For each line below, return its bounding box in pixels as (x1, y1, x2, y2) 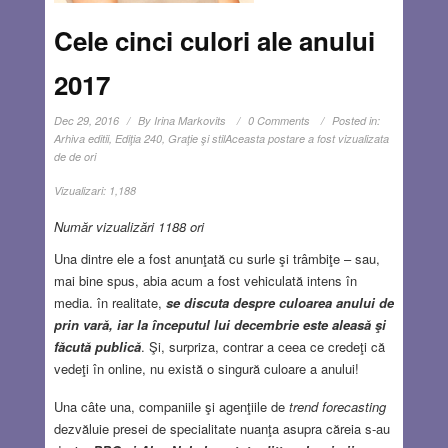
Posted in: (331, 112, 380, 128)
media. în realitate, (53, 292, 166, 312)
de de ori (53, 148, 96, 164)
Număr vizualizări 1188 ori (53, 216, 204, 236)
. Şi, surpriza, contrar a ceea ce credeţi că (140, 336, 385, 356)
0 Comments (247, 112, 310, 128)
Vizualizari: (53, 182, 106, 198)
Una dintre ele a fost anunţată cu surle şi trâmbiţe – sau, (53, 248, 380, 268)
